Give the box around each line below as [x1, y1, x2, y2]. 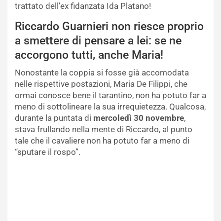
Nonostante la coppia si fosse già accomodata [15, 68, 189, 78]
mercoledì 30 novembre [93, 113, 184, 123]
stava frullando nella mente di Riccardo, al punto [15, 124, 192, 135]
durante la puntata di [15, 113, 93, 123]
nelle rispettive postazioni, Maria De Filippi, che [15, 79, 187, 89]
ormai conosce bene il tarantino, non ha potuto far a [15, 90, 206, 101]
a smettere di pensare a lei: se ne [15, 34, 182, 48]
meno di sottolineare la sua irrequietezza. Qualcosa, [15, 102, 206, 112]
